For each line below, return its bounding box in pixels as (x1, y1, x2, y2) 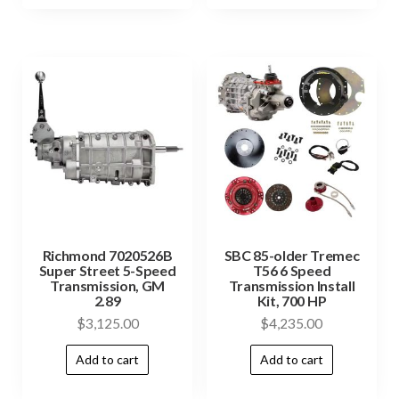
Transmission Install (228, 276, 355, 294)
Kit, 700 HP (256, 291, 327, 309)
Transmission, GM (50, 276, 165, 294)
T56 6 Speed (252, 261, 331, 279)
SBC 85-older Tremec (224, 246, 360, 264)
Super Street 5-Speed (38, 261, 176, 279)
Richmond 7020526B (42, 246, 173, 264)
